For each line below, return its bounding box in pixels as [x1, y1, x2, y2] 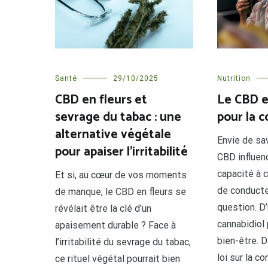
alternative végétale [55, 124, 171, 145]
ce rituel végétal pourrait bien [55, 252, 180, 264]
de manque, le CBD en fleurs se [55, 185, 186, 197]
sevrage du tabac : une [55, 106, 181, 127]
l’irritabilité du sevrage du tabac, [55, 236, 191, 248]
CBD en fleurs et [55, 89, 147, 110]
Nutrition [217, 74, 251, 83]
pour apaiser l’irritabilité [55, 141, 188, 162]
